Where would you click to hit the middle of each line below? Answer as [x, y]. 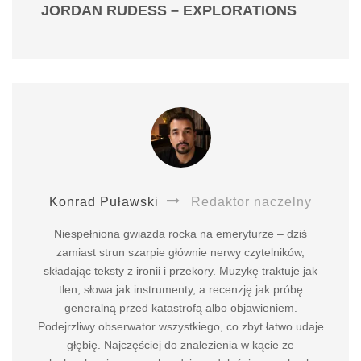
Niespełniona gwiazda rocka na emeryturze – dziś [180, 234]
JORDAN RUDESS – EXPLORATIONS [168, 11]
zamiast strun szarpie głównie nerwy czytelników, [180, 253]
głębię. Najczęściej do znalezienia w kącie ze [180, 345]
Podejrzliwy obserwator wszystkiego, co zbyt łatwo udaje [180, 327]
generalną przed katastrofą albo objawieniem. [180, 308]
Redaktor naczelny [249, 202]
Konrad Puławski [104, 202]
